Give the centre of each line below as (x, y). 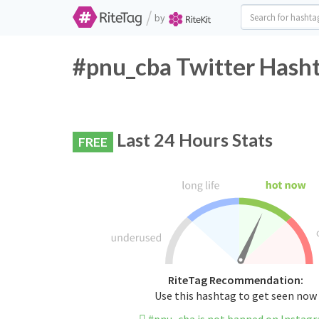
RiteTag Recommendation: (235, 280)
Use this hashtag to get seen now (235, 296)
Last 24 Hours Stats (193, 140)
